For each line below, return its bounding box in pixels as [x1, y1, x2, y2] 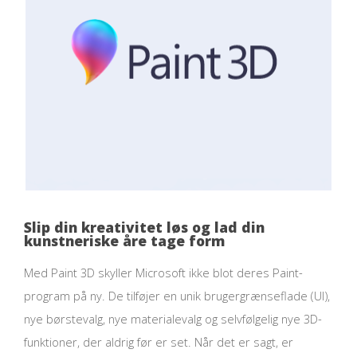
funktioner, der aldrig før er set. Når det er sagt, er [24, 334, 293, 351]
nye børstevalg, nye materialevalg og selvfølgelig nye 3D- [24, 311, 322, 328]
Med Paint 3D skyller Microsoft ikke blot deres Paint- [24, 265, 303, 281]
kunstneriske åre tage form [24, 231, 225, 251]
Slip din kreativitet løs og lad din [24, 218, 265, 237]
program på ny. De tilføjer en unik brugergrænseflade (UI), [24, 288, 330, 304]
